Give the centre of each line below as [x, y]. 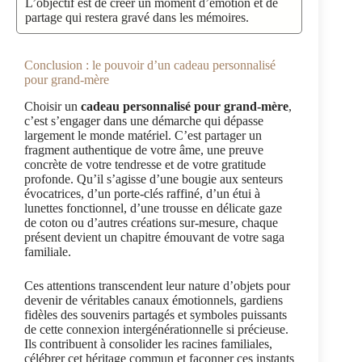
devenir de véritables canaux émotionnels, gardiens [154, 300]
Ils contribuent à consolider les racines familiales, [148, 343]
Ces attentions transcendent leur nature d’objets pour [157, 285]
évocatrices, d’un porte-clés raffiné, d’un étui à [142, 193]
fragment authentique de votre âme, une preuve [144, 149]
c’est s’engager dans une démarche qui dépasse [144, 120]
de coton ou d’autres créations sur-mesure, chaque [151, 222]
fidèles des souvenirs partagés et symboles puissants [156, 314]
